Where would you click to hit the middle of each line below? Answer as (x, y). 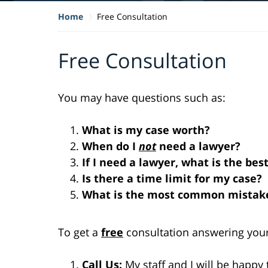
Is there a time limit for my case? (172, 178)
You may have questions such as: (142, 97)
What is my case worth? (146, 130)
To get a (80, 232)
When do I (110, 146)
